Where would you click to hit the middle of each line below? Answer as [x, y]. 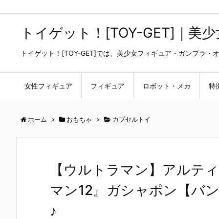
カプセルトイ [131, 119]
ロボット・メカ [167, 86]
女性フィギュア [48, 86]
